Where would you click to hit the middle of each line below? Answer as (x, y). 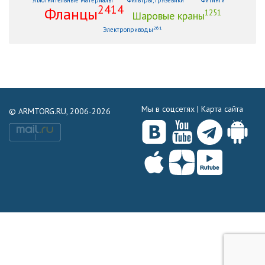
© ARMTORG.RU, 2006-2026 (60, 111)
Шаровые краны (168, 15)
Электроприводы (128, 29)
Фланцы (71, 14)
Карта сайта (222, 109)
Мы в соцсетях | (171, 109)
